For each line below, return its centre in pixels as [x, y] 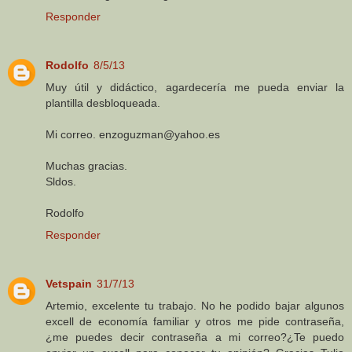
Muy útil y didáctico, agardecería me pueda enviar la [195, 87]
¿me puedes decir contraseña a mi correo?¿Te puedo [195, 337]
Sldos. [61, 181]
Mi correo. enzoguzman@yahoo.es [133, 134]
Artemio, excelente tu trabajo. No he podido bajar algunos [195, 305]
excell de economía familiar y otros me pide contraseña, [195, 321]
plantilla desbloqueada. [103, 103]
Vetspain [69, 283]
